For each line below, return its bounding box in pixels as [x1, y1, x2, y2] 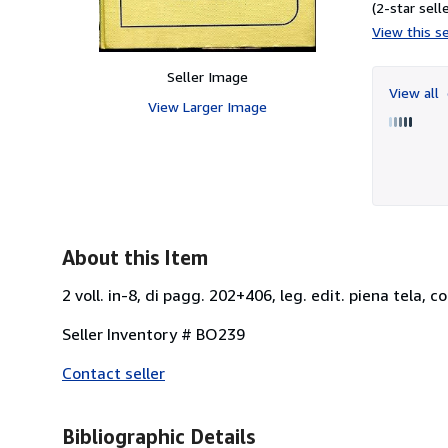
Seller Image [166, 67, 248, 85]
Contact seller [62, 362, 165, 383]
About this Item [62, 245, 208, 269]
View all [389, 83, 443, 101]
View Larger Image [147, 97, 267, 115]
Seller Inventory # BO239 [62, 323, 245, 344]
